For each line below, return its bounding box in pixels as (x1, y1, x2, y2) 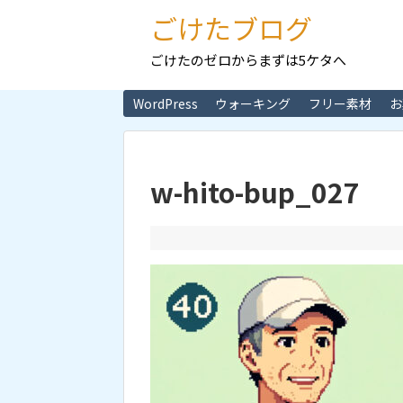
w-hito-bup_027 (150, 172, 360, 212)
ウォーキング (215, 94, 291, 113)
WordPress (132, 94, 198, 113)
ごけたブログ (150, 8, 312, 48)
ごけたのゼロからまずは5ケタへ (150, 50, 346, 69)
